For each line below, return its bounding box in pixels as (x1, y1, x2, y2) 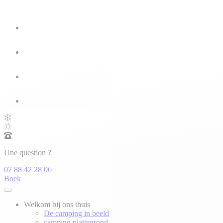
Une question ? (4, 148, 51, 157)
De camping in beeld (44, 209, 109, 218)
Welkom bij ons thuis (24, 200, 90, 209)
